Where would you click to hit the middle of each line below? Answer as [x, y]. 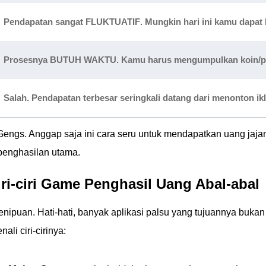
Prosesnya [27, 60]
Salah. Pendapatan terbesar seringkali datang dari [108, 98]
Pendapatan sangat [45, 22]
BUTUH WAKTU [83, 60]
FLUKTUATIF [113, 22]
